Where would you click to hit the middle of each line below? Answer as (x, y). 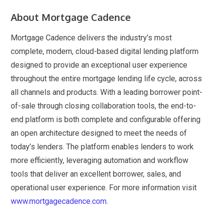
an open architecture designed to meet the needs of (99, 133)
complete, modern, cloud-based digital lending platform (105, 51)
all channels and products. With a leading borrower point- (107, 92)
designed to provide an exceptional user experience (99, 65)
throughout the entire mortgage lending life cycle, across (107, 79)
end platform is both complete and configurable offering (106, 119)
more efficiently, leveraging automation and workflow (100, 160)
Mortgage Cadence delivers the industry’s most (91, 38)
